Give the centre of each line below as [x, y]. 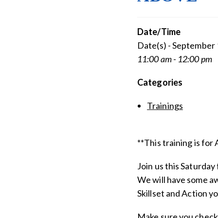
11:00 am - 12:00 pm [175, 59]
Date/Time [159, 31]
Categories [160, 82]
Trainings [165, 105]
